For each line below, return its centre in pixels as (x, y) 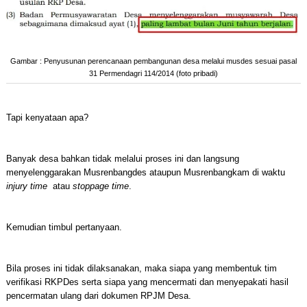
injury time (26, 186)
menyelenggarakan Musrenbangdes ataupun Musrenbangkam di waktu (145, 173)
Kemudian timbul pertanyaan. (64, 228)
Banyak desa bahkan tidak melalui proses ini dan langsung (122, 159)
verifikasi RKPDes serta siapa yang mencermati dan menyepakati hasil (147, 282)
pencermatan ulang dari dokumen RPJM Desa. (98, 296)
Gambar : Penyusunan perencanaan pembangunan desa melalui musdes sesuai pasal (153, 61)
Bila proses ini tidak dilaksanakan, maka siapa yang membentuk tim (141, 269)
